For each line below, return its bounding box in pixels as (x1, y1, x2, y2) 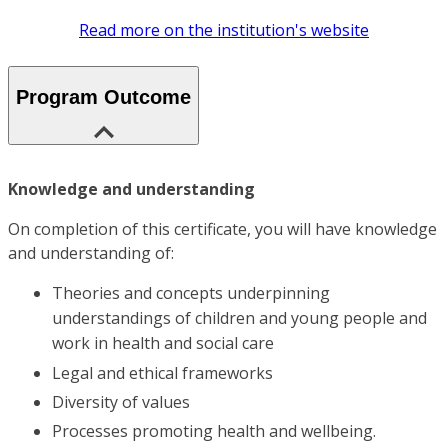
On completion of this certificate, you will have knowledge (8, 218, 437, 241)
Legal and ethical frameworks (52, 361, 273, 384)
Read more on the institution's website (79, 19, 369, 42)
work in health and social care (52, 332, 274, 355)
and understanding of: (8, 242, 174, 265)
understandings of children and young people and (52, 307, 427, 330)
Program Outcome (16, 85, 191, 108)
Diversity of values (52, 391, 190, 414)
